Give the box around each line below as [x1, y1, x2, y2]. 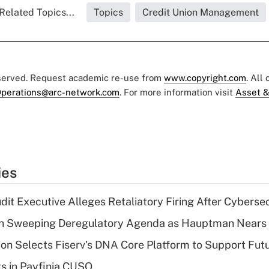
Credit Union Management [142, 7, 259, 18]
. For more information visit [119, 87, 235, 97]
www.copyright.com [164, 73, 246, 83]
